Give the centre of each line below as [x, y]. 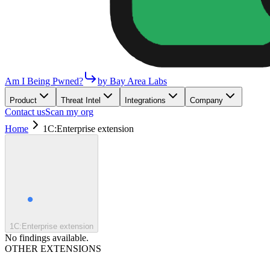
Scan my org [69, 112]
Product [23, 100]
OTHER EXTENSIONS [53, 249]
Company [206, 100]
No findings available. [47, 238]
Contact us [25, 112]
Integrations [145, 100]
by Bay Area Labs [132, 81]
